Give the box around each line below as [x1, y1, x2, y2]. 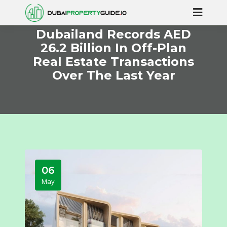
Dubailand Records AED [36, 27, 191, 42]
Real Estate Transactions [33, 54, 194, 69]
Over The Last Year [52, 68, 175, 83]
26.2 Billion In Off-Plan [41, 41, 186, 55]
